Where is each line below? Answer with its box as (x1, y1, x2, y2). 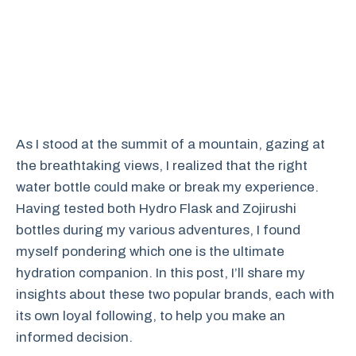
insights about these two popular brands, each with (16, 287, 335, 302)
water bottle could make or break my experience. (16, 180, 319, 195)
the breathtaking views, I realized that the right (16, 158, 308, 173)
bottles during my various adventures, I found (16, 222, 300, 238)
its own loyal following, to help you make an (16, 308, 285, 323)
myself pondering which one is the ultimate (16, 244, 284, 259)
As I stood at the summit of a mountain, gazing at (16, 137, 325, 152)
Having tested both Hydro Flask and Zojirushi (16, 201, 296, 216)
